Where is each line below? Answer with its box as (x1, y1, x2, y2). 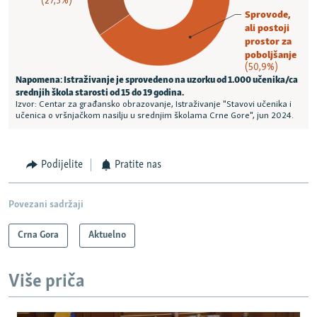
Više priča (8, 272, 85, 292)
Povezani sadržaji (8, 199, 83, 210)
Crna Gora (18, 229, 59, 241)
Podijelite (40, 159, 83, 171)
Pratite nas (115, 159, 161, 171)
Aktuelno (88, 229, 126, 241)
